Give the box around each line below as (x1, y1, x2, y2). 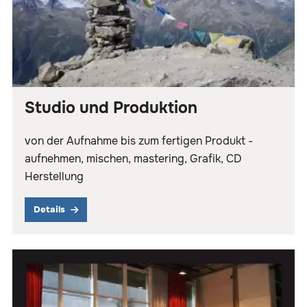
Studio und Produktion (25, 98, 197, 119)
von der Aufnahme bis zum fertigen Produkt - (25, 134, 253, 149)
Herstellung (25, 169, 84, 184)
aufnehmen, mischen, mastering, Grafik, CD (25, 151, 242, 167)
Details (34, 204, 65, 216)
